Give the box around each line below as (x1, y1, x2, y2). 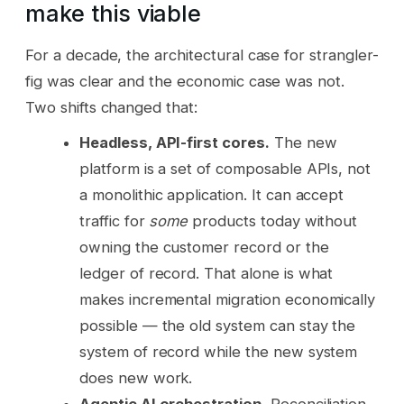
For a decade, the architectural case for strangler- (25, 45, 379, 64)
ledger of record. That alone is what (79, 263, 334, 282)
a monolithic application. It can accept (79, 185, 344, 204)
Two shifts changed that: (25, 97, 197, 116)
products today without (188, 211, 358, 230)
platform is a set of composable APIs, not (79, 159, 372, 178)
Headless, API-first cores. (79, 133, 270, 151)
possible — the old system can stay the (79, 316, 356, 335)
